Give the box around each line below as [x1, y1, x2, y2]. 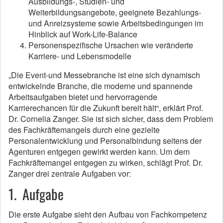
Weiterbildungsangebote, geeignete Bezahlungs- [28, 6, 201, 18]
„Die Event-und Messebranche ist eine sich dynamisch [8, 69, 200, 81]
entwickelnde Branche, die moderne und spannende [8, 80, 193, 92]
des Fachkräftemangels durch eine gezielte [8, 123, 160, 135]
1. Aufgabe [8, 183, 64, 204]
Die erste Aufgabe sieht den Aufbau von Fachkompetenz [8, 208, 207, 220]
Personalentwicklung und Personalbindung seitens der [8, 134, 202, 146]
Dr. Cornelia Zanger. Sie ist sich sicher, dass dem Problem [8, 112, 213, 124]
